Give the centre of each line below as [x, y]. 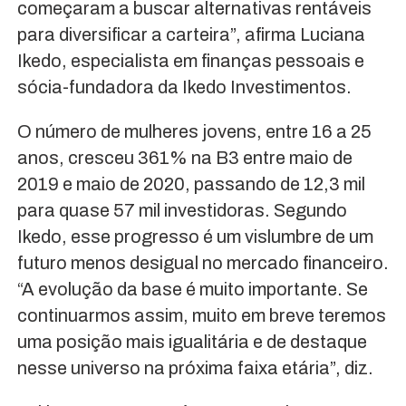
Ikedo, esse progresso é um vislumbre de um [195, 236]
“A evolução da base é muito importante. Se [192, 289]
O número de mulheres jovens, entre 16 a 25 [194, 131]
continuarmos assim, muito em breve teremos [201, 315]
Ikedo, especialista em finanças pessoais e [190, 60]
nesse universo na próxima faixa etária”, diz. [195, 367]
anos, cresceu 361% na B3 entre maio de [184, 157]
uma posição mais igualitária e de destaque [192, 341]
